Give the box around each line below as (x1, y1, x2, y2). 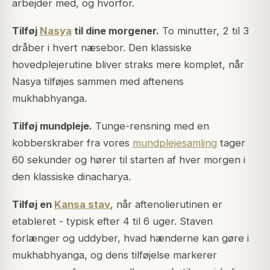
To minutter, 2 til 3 (159, 24, 249, 37)
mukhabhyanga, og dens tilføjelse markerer (12, 249, 217, 262)
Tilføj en (12, 198, 54, 211)
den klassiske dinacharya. (12, 171, 131, 183)
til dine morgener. (72, 24, 159, 37)
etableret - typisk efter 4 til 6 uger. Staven (12, 215, 213, 228)
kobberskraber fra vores (12, 137, 133, 149)
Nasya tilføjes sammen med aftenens (12, 75, 184, 87)
